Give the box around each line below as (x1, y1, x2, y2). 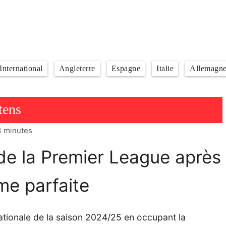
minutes (4, 126, 32, 136)
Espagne (111, 64, 140, 73)
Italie (156, 64, 174, 73)
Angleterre (59, 64, 95, 73)
